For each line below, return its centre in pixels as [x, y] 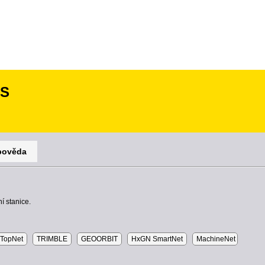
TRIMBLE [52, 239]
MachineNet [215, 239]
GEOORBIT [99, 239]
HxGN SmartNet [157, 239]
